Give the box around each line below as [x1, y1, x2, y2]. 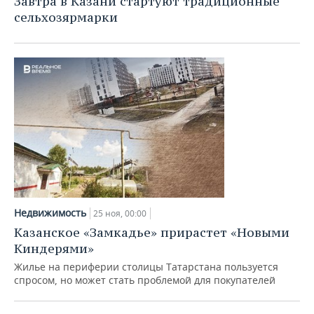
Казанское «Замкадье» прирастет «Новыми [14, 224, 289, 240]
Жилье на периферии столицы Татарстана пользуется [14, 260, 278, 273]
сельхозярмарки [14, 9, 118, 25]
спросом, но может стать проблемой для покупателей [14, 273, 275, 287]
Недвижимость [14, 206, 86, 219]
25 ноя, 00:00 [93, 207, 146, 219]
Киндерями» [14, 240, 94, 257]
